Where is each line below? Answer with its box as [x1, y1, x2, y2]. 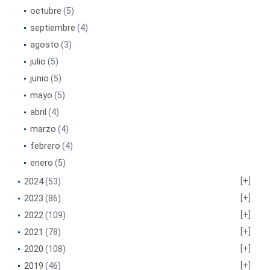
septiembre [30, 22, 75, 33]
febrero [30, 140, 60, 151]
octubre [30, 5, 61, 16]
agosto [30, 39, 59, 50]
